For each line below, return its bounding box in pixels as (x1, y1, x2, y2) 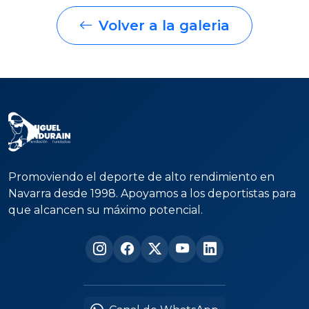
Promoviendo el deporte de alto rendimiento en (8, 170, 275, 183)
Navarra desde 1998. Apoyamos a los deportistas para (8, 186, 296, 200)
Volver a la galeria (99, 17, 230, 34)
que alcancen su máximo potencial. (8, 203, 203, 217)
